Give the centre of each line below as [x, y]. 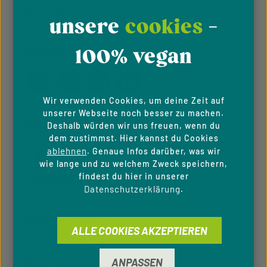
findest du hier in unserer [133, 176]
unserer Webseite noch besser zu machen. [133, 113]
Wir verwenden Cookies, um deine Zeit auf [133, 101]
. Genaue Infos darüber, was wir [153, 151]
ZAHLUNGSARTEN [60, 125]
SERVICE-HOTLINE [60, 218]
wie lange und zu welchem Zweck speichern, [133, 164]
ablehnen [67, 151]
